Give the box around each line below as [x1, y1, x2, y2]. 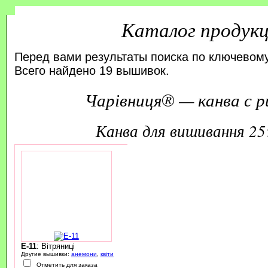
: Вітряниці [36, 241, 75, 251]
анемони [71, 250, 97, 257]
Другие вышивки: [20, 250, 71, 257]
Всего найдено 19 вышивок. [14, 63, 169, 77]
